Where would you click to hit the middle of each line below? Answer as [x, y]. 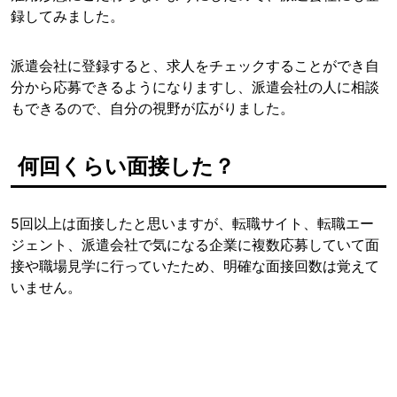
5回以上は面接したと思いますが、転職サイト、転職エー [192, 224]
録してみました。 [67, 16]
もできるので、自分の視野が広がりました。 [152, 109]
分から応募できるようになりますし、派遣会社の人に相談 [195, 87]
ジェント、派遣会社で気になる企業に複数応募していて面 [195, 245]
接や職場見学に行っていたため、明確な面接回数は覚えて [195, 266]
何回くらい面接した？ [126, 167]
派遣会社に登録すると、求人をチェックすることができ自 [195, 66]
